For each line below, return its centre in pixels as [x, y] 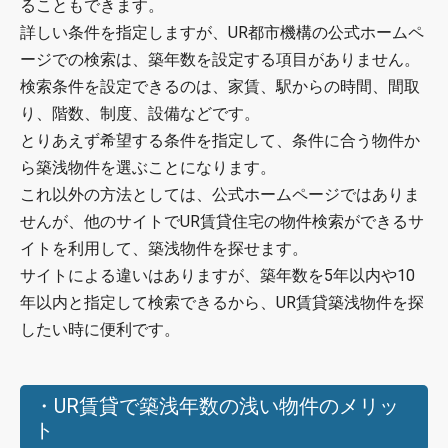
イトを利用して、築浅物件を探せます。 [164, 249]
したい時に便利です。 [100, 330]
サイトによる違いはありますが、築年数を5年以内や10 [217, 276]
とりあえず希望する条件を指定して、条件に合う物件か [220, 141]
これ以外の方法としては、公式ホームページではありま [220, 195]
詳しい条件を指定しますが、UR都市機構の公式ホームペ [222, 33]
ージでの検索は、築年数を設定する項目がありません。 [220, 60]
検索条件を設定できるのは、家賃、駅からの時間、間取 [220, 87]
